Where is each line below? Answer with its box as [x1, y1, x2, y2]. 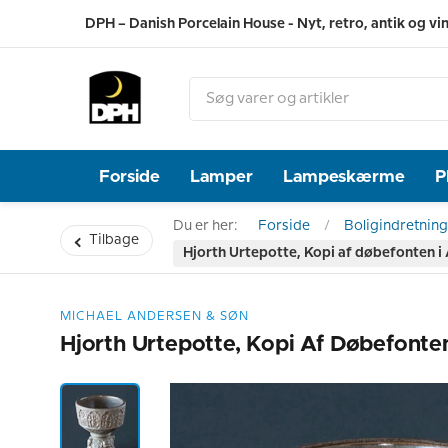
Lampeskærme [283, 167, 406, 185]
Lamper [190, 167, 254, 185]
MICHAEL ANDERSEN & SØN [60, 311, 249, 322]
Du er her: [173, 219, 238, 233]
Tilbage [89, 232, 139, 247]
